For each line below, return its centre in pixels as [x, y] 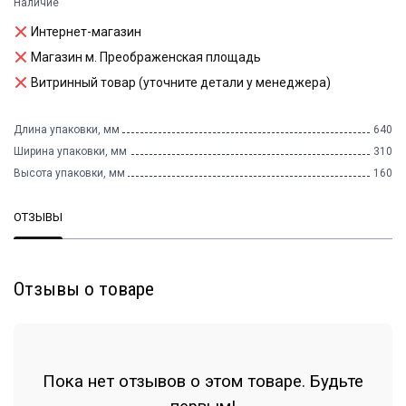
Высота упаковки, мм [69, 173]
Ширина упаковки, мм [70, 151]
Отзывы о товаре [84, 290]
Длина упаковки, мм [67, 130]
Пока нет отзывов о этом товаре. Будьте [203, 381]
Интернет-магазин [86, 32]
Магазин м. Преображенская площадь [146, 57]
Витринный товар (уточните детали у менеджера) [181, 82]
